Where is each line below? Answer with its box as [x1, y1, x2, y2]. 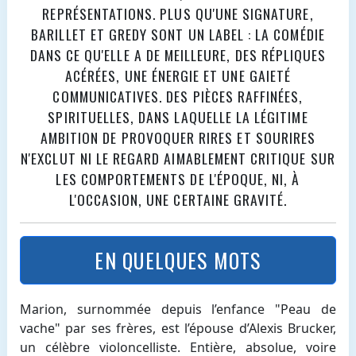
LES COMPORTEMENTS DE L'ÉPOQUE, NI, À [56, 168, 300, 190]
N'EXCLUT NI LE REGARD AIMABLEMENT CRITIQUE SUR [21, 148, 335, 169]
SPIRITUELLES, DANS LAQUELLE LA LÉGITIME [48, 106, 308, 128]
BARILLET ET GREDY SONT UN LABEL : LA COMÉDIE [31, 24, 325, 45]
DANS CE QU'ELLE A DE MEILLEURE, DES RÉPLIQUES [29, 44, 327, 66]
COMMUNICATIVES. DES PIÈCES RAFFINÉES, [52, 86, 304, 107]
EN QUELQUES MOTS [95, 245, 261, 276]
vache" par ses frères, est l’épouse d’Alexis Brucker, [19, 319, 337, 337]
